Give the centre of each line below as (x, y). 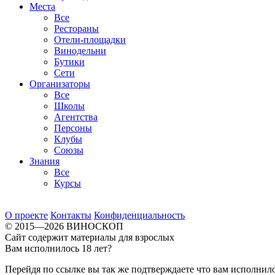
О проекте (26, 215)
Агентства (76, 117)
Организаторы (60, 83)
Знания (45, 161)
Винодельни (80, 50)
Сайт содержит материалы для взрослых (90, 237)
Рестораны (76, 28)
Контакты (71, 215)
